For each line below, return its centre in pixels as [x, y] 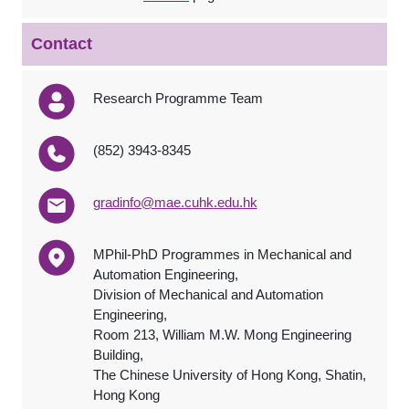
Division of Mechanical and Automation [208, 294]
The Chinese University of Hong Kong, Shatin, [229, 375]
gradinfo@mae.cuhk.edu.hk [175, 202]
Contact [62, 44]
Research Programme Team [178, 98]
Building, [118, 355]
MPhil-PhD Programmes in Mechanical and [222, 254]
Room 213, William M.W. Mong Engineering [222, 335]
